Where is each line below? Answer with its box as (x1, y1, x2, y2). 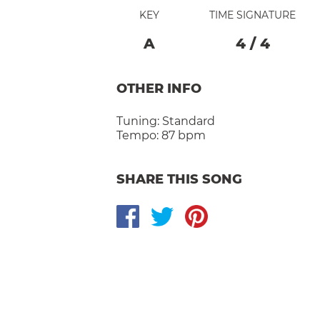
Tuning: (116, 114, 162, 128)
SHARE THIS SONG (116, 171, 242, 187)
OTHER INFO (116, 80, 201, 96)
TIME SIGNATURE (209, 8, 296, 21)
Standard (162, 114, 215, 128)
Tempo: (116, 128, 159, 142)
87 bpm (161, 128, 206, 142)
